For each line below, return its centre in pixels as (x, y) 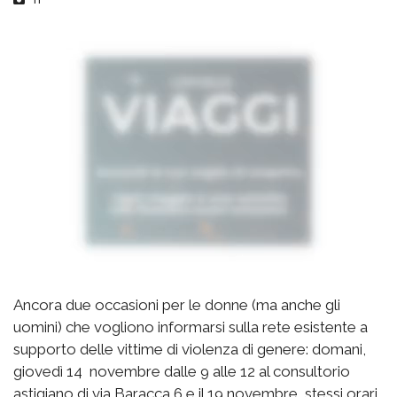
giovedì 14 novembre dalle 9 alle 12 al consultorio (182, 372)
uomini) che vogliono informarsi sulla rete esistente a (191, 327)
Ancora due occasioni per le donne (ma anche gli (177, 305)
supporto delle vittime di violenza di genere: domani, (190, 350)
